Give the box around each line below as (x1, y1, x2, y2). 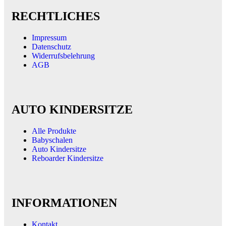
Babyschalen (32, 135, 73, 144)
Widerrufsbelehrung (32, 51, 95, 60)
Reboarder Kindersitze (32, 153, 103, 162)
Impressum (32, 33, 67, 42)
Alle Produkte (32, 126, 76, 135)
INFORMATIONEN (12, 196, 117, 209)
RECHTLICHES (12, 10, 100, 23)
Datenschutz (32, 42, 71, 51)
